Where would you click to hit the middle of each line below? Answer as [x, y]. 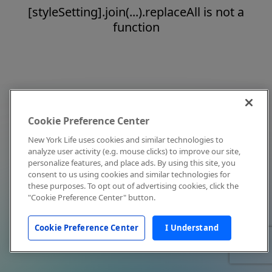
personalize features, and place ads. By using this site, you [132, 163]
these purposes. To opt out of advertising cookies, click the [133, 186]
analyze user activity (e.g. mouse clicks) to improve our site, [134, 151]
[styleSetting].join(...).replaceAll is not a [136, 12]
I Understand [192, 228]
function [136, 27]
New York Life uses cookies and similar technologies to [126, 140]
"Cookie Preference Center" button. [92, 197]
